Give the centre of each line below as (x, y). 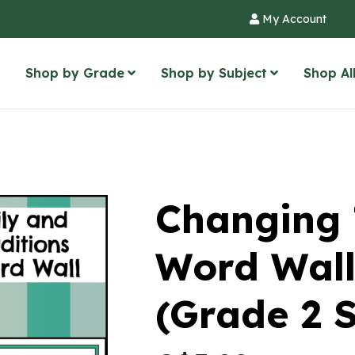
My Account (293, 19)
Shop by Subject (214, 73)
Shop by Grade (75, 73)
